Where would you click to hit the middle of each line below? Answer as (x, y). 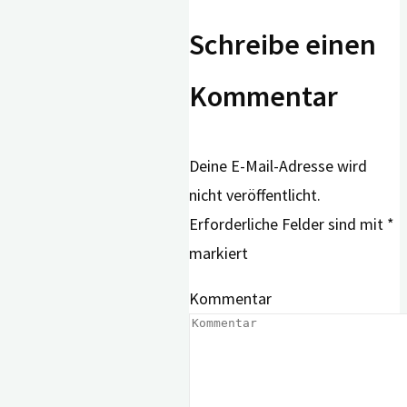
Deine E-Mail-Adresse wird (278, 165)
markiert (218, 253)
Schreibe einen (283, 45)
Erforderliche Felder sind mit (288, 223)
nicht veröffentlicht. (255, 194)
